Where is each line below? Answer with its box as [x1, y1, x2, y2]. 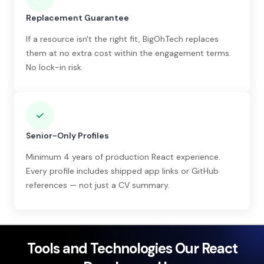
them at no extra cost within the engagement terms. [26, 47, 231, 58]
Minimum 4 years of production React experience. [26, 151, 220, 162]
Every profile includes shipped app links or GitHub [26, 165, 219, 176]
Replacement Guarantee [26, 12, 129, 23]
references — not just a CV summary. [26, 179, 170, 190]
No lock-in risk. [26, 61, 83, 72]
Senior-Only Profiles [26, 130, 109, 141]
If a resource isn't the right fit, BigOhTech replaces [26, 33, 219, 44]
